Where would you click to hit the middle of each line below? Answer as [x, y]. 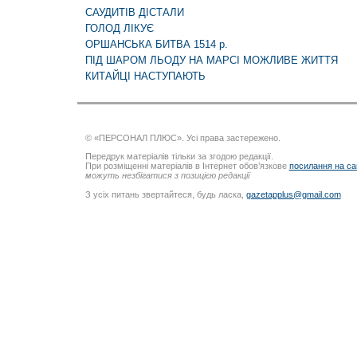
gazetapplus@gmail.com [293, 194]
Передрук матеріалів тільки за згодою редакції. [179, 157]
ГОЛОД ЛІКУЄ [119, 29]
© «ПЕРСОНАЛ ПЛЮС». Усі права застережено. [182, 138]
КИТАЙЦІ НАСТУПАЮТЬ [145, 76]
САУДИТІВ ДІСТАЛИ [134, 13]
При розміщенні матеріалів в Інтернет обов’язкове [187, 166]
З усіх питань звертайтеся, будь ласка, [165, 194]
